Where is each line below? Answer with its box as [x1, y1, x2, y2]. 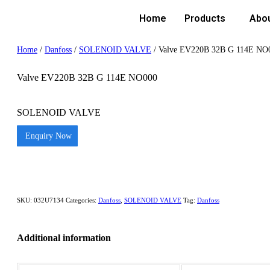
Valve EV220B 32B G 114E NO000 [17, 72, 157, 83]
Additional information [17, 232, 111, 243]
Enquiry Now [23, 131, 72, 140]
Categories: [66, 196, 98, 204]
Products [184, 13, 226, 24]
